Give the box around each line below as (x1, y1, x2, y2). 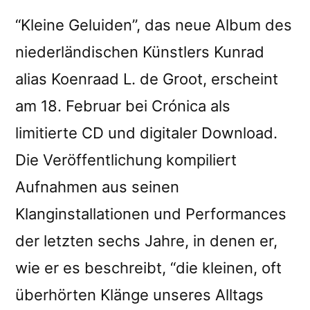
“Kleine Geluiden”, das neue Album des (15, 15, 292, 34)
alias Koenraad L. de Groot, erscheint (15, 69, 278, 88)
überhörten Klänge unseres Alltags (15, 285, 264, 304)
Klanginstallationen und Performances (15, 204, 286, 223)
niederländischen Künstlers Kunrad (15, 42, 264, 61)
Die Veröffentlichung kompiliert (15, 150, 237, 169)
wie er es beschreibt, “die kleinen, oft (15, 258, 282, 277)
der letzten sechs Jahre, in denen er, (15, 231, 277, 250)
